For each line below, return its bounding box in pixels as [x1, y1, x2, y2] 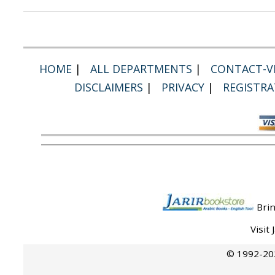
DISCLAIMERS [74, 80, 143, 95]
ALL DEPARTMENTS [90, 61, 192, 76]
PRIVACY [161, 80, 204, 95]
